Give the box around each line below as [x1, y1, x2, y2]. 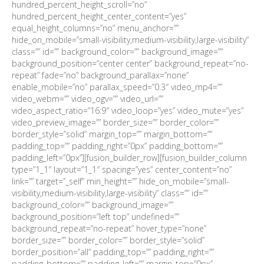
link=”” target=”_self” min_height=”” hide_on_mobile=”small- [12, 176, 229, 187]
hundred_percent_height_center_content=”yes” [12, 11, 186, 22]
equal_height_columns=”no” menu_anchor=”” [12, 22, 179, 34]
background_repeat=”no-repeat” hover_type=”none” [12, 223, 206, 234]
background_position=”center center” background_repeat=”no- [12, 58, 249, 69]
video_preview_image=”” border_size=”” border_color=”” [12, 117, 219, 128]
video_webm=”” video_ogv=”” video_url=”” [12, 93, 163, 104]
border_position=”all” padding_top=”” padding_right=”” [12, 246, 214, 258]
